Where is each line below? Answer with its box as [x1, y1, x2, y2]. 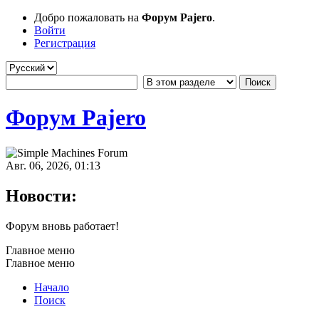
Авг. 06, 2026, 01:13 [6, 159, 100, 172]
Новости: [6, 186, 77, 205]
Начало [34, 281, 69, 293]
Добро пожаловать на [34, 11, 142, 23]
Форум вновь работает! [6, 219, 119, 232]
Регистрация [34, 37, 95, 49]
